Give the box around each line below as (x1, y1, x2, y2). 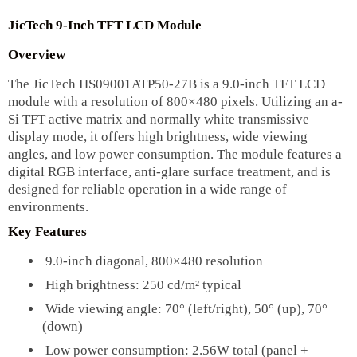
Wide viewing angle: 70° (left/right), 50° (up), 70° (41, 301, 328, 317)
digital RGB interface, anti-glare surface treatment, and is (8, 164, 331, 180)
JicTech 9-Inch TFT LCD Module (8, 18, 202, 33)
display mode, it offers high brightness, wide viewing (8, 129, 308, 145)
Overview (8, 47, 65, 63)
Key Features (8, 224, 87, 240)
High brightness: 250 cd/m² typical (41, 277, 241, 293)
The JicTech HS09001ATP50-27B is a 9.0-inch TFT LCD (8, 76, 325, 92)
